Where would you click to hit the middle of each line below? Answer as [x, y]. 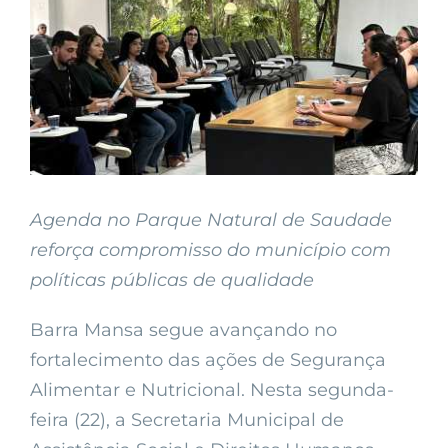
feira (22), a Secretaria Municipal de [187, 420]
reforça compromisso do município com [210, 250]
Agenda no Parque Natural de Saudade [211, 220]
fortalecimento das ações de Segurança [208, 360]
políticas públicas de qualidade [172, 280]
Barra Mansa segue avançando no [183, 330]
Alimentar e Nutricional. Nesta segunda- [212, 390]
